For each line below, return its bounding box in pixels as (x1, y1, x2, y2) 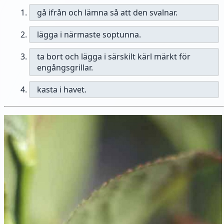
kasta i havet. (37, 84, 86, 95)
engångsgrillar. (37, 62, 93, 73)
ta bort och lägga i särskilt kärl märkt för (37, 51, 190, 62)
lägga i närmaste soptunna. (37, 29, 141, 40)
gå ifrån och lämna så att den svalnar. (37, 7, 177, 18)
